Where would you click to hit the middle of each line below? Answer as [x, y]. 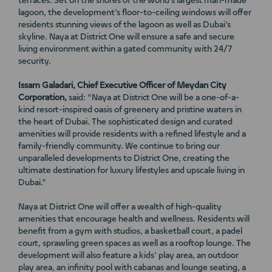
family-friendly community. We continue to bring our [119, 147]
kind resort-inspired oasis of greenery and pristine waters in [130, 110]
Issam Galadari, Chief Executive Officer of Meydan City [122, 86]
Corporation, [42, 98]
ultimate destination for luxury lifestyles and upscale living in [131, 171]
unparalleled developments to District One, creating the [124, 159]
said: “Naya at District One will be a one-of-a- [153, 98]
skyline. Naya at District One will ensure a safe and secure [126, 37]
